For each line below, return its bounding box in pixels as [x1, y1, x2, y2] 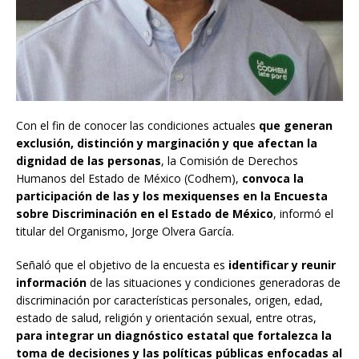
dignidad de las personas [16, 152, 161, 168]
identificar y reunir [228, 256, 336, 272]
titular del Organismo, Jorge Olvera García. [16, 223, 234, 239]
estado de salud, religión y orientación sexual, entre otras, [16, 309, 317, 325]
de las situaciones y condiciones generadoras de [87, 274, 341, 290]
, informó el [273, 205, 333, 221]
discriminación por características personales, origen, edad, [16, 292, 323, 308]
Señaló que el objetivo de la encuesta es [16, 256, 228, 272]
